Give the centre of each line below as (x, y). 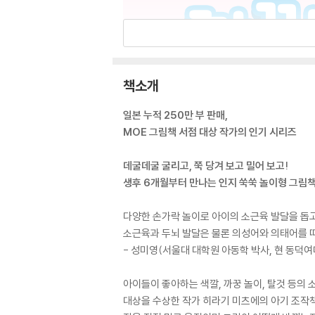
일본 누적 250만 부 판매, (175, 115)
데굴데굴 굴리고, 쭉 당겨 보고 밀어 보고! (206, 165)
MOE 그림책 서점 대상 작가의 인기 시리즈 (210, 131)
